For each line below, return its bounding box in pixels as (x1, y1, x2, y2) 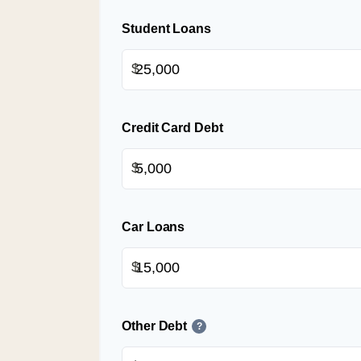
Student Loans (122, 21, 211, 35)
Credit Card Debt (122, 120, 223, 135)
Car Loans (122, 219, 185, 234)
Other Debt (122, 318, 188, 333)
